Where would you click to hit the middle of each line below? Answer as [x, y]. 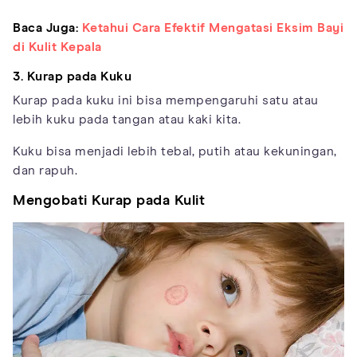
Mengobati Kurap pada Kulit [109, 201]
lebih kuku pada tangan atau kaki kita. [127, 120]
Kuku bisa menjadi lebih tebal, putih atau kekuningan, [175, 152]
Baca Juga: [45, 28]
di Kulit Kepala [57, 47]
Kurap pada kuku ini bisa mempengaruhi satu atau [166, 101]
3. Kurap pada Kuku [72, 77]
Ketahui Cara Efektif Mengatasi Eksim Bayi [212, 28]
